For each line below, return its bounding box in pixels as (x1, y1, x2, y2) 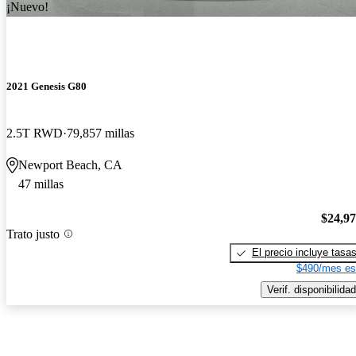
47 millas (18, 177, 64, 192)
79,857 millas (67, 126, 134, 141)
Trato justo (6, 226, 60, 241)
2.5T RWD (6, 126, 63, 141)
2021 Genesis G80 (6, 80, 87, 93)
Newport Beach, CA (18, 158, 122, 172)
